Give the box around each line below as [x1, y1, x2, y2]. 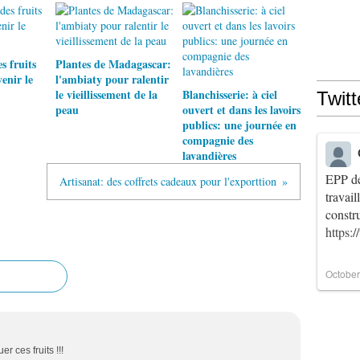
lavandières [182, 147, 236, 164]
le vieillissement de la [55, 86, 157, 103]
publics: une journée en [182, 117, 297, 133]
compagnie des [182, 132, 253, 149]
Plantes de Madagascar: [55, 55, 171, 72]
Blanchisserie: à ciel [182, 86, 277, 103]
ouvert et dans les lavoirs [182, 101, 301, 118]
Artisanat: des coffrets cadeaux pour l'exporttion [59, 174, 276, 189]
